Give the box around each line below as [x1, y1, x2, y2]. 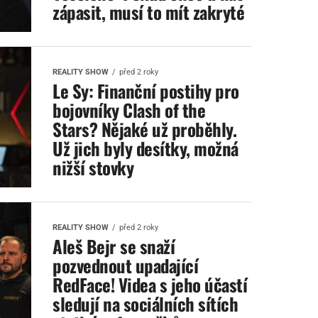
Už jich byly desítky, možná [53, 135, 238, 161]
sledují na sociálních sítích [53, 290, 238, 317]
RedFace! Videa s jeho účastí [53, 271, 248, 297]
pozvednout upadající [53, 252, 199, 278]
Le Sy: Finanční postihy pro [53, 77, 239, 104]
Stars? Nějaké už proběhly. [53, 116, 237, 142]
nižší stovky [53, 154, 134, 180]
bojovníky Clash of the [53, 97, 206, 123]
